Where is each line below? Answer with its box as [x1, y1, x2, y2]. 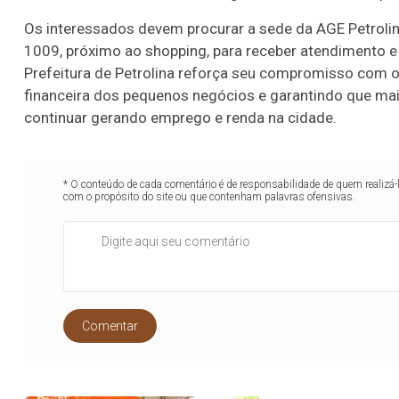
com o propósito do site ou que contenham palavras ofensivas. [63, 190, 356, 203]
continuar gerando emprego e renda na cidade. [24, 108, 337, 126]
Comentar [82, 318, 139, 333]
